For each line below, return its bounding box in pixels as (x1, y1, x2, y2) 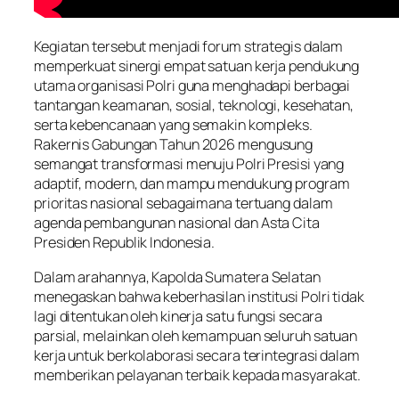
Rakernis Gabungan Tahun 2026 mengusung (34, 134, 313, 155)
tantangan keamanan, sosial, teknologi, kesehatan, (34, 95, 354, 116)
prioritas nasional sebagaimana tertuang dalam (34, 193, 333, 214)
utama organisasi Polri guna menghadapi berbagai (34, 76, 351, 96)
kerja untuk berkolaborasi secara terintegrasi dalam (34, 345, 360, 365)
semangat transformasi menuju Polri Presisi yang (34, 154, 345, 175)
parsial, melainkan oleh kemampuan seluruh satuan (34, 325, 358, 346)
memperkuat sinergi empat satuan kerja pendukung (34, 56, 360, 77)
